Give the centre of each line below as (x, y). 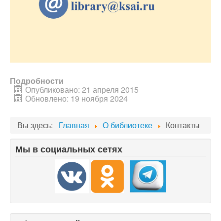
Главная (74, 125)
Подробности (37, 81)
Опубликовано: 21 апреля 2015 (82, 90)
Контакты (183, 125)
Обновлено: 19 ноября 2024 (76, 98)
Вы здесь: (37, 125)
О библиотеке (128, 125)
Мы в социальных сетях (69, 149)
